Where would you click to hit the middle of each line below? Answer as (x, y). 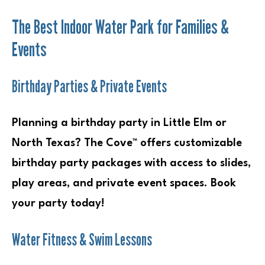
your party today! (58, 203)
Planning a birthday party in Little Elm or (119, 123)
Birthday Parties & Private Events (89, 86)
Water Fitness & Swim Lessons (82, 239)
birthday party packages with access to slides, (131, 163)
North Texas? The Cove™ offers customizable (127, 143)
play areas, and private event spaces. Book (124, 183)
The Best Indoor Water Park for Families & (120, 26)
